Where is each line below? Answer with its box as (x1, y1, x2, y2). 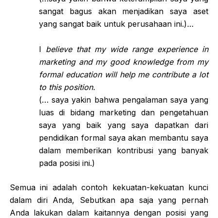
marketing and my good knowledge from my (39, 56, 208, 67)
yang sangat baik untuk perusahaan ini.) (39, 18, 187, 29)
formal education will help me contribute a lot (39, 69, 208, 79)
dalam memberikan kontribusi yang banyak (39, 145, 208, 155)
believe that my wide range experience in (46, 44, 208, 54)
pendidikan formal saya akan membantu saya (39, 132, 208, 143)
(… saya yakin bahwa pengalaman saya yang (39, 94, 208, 105)
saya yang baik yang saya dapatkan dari (39, 120, 208, 130)
